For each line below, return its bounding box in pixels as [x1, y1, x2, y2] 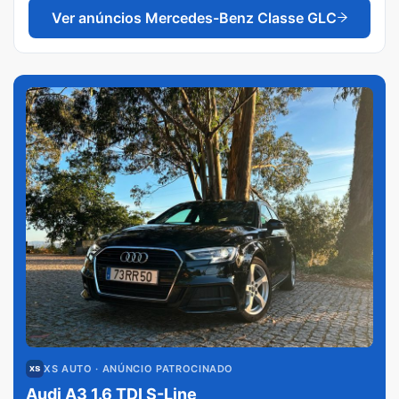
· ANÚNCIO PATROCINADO [92, 362, 234, 375]
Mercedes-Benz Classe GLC [144, 8, 337, 27]
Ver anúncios [51, 8, 145, 27]
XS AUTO [44, 362, 93, 375]
